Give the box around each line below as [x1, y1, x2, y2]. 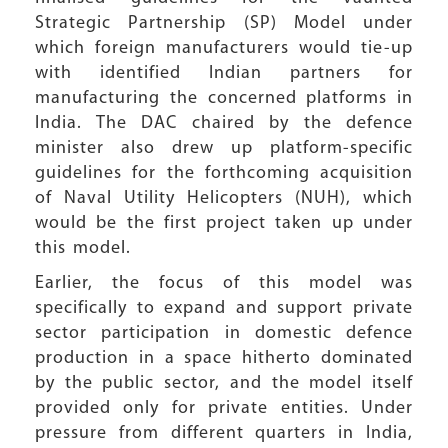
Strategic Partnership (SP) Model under [35, 14, 413, 33]
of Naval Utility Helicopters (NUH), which [35, 189, 413, 208]
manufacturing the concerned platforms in [35, 89, 413, 108]
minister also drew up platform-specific [35, 139, 413, 158]
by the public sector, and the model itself [35, 374, 413, 393]
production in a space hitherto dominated [35, 349, 413, 368]
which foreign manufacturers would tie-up [35, 39, 413, 58]
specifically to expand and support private [35, 299, 413, 318]
